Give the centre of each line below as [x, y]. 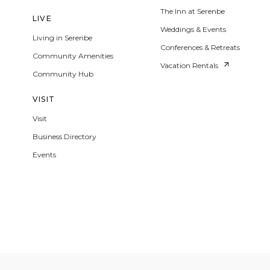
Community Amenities [73, 56]
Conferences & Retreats [200, 47]
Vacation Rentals [189, 65]
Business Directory [64, 137]
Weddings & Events [193, 29]
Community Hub [63, 74]
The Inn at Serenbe [192, 11]
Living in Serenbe [62, 38]
